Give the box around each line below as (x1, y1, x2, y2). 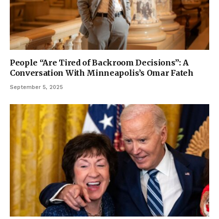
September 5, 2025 (10, 84, 63, 91)
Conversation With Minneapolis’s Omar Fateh (10, 68, 194, 78)
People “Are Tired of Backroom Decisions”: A (10, 58, 189, 68)
